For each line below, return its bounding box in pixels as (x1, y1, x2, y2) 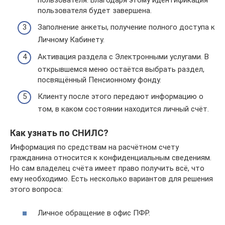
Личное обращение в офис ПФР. (38, 208, 150, 217)
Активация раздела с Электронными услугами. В (38, 52, 209, 61)
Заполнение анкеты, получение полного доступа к (38, 23, 215, 32)
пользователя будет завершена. (38, 6, 152, 15)
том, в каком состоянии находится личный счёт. (38, 104, 209, 114)
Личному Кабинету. (38, 35, 104, 44)
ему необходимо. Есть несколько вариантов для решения (10, 174, 213, 183)
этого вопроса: (10, 185, 63, 194)
